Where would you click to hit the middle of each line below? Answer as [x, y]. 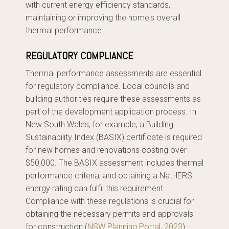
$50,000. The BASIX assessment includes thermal [114, 163]
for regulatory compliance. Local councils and [108, 86]
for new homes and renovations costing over [106, 150]
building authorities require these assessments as [113, 99]
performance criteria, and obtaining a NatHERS [109, 176]
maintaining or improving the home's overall [103, 18]
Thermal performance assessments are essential [113, 73]
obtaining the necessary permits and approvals [109, 214]
